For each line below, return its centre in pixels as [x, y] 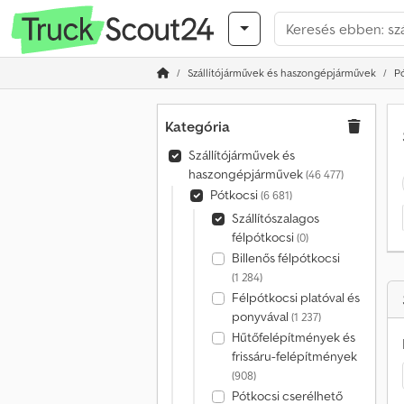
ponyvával [261, 317]
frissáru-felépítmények [294, 356]
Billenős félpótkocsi [285, 258]
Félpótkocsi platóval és [295, 298]
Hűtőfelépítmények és [293, 337]
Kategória [197, 126]
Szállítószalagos [275, 218]
